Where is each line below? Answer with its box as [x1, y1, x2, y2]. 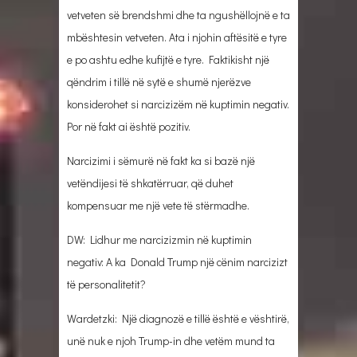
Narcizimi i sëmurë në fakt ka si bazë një [67, 152, 255, 168]
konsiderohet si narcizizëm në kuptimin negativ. [67, 96, 289, 112]
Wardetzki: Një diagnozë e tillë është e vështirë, [67, 310, 289, 326]
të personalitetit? [67, 276, 146, 292]
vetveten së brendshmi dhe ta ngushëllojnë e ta [67, 6, 290, 22]
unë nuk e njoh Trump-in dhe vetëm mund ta [67, 332, 275, 348]
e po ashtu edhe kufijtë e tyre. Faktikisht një [67, 51, 269, 67]
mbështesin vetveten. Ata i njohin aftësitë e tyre [67, 29, 287, 45]
